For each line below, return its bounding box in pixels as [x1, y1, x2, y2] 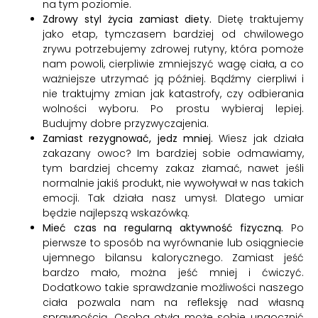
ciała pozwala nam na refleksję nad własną [43, 295, 304, 310]
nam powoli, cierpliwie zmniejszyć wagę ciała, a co [43, 57, 304, 72]
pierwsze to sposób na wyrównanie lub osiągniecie [43, 236, 304, 251]
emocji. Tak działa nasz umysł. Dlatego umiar [43, 191, 304, 206]
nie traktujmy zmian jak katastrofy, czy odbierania [43, 87, 304, 102]
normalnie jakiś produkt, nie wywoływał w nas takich [43, 176, 304, 191]
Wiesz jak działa [213, 131, 304, 146]
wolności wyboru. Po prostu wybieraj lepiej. [43, 102, 304, 116]
